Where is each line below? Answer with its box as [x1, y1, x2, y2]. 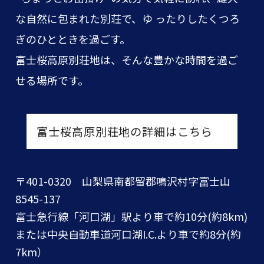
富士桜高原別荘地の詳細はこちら [36, 123, 213, 140]
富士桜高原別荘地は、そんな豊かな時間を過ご [15, 51, 239, 67]
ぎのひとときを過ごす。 [15, 31, 131, 47]
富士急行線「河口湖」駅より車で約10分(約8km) [15, 209, 248, 225]
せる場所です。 [15, 72, 89, 88]
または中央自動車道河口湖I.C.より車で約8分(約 [15, 226, 242, 242]
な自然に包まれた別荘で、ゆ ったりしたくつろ [15, 10, 240, 26]
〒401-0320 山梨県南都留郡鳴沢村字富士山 [15, 173, 231, 189]
